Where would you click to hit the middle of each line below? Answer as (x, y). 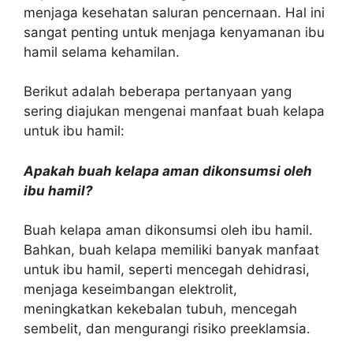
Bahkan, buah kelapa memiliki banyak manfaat (171, 250)
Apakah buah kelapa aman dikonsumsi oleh (168, 171)
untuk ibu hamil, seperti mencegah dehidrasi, (167, 269)
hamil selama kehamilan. (102, 52)
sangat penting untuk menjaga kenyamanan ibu (174, 32)
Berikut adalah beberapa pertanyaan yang (158, 91)
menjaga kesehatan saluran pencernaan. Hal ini (174, 12)
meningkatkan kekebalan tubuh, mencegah (160, 309)
